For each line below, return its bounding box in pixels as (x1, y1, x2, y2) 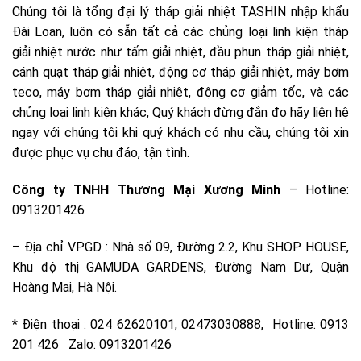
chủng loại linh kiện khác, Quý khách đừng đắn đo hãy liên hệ (12, 105, 349, 121)
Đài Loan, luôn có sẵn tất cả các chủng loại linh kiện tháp (12, 24, 349, 40)
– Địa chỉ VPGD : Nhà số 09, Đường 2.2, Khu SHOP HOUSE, (12, 239, 349, 255)
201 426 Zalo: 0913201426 (12, 336, 172, 352)
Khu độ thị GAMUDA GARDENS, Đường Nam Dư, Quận (12, 259, 349, 275)
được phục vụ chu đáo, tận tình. (12, 145, 189, 161)
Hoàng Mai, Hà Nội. (12, 279, 117, 295)
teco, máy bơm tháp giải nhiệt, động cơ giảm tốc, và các (12, 85, 349, 101)
